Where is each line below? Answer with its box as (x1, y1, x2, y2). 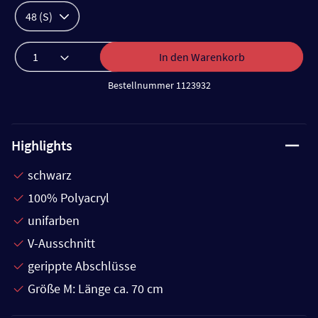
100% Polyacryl (28, 190, 109, 207)
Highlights (11, 136, 72, 155)
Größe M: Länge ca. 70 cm (28, 280, 163, 297)
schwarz (28, 167, 72, 184)
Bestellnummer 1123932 (107, 79, 211, 92)
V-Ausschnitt (28, 235, 95, 252)
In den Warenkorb (158, 50, 245, 65)
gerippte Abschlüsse (28, 258, 136, 275)
